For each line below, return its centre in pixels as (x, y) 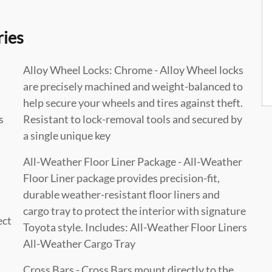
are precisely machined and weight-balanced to (133, 86)
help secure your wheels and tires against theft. (133, 102)
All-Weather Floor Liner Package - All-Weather (133, 161)
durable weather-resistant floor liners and (121, 194)
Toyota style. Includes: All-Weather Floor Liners (135, 227)
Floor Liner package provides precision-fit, (121, 178)
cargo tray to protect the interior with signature (134, 210)
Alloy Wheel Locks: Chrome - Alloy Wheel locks (133, 70)
